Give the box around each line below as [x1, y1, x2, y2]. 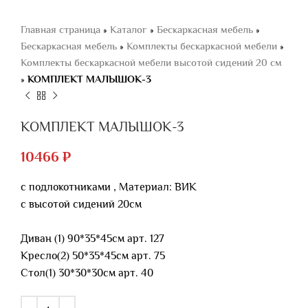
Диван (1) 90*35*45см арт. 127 [21, 232, 164, 245]
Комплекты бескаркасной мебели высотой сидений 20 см [21, 56, 282, 68]
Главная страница [21, 23, 100, 35]
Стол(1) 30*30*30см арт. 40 [21, 267, 153, 279]
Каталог [110, 23, 147, 35]
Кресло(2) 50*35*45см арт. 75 [21, 250, 165, 262]
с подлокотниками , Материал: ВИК [21, 181, 197, 193]
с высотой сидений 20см [21, 198, 142, 210]
